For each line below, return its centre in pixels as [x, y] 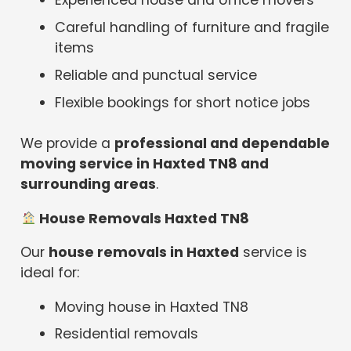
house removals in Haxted [144, 253]
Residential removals [127, 334]
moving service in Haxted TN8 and [145, 163]
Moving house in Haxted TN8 [152, 307]
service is [273, 253]
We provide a [68, 143]
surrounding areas [89, 184]
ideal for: [50, 273]
